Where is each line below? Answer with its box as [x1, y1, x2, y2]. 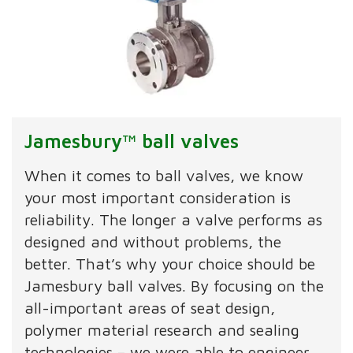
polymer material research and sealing [24, 321, 300, 340]
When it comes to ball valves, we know [24, 166, 304, 185]
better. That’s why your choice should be [24, 255, 316, 273]
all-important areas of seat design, [24, 299, 276, 318]
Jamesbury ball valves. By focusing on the [24, 277, 325, 295]
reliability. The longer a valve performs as [24, 210, 323, 229]
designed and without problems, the [24, 232, 282, 251]
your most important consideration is [24, 188, 292, 207]
